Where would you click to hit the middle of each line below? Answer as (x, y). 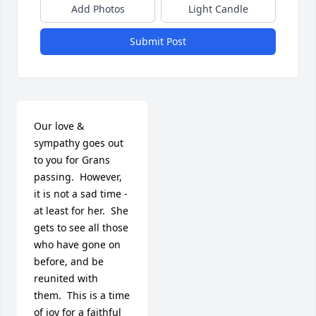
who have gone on (77, 245)
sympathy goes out (79, 143)
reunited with (66, 279)
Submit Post (158, 42)
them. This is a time (82, 296)
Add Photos (98, 9)
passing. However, (78, 177)
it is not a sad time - (81, 194)
